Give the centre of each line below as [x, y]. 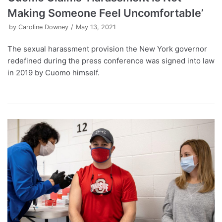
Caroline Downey [43, 27]
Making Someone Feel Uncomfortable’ [106, 13]
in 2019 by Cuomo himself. [54, 73]
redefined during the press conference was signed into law [111, 61]
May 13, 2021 [96, 27]
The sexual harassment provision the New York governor [107, 49]
